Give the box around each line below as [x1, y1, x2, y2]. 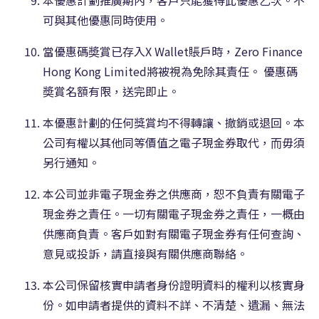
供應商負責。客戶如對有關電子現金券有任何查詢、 [43, 224, 305, 242]
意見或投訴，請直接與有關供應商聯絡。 [43, 244, 248, 262]
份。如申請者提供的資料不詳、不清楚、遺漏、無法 [43, 296, 305, 313]
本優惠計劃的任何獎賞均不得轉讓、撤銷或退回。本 [43, 113, 305, 131]
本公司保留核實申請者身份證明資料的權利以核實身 [43, 276, 305, 293]
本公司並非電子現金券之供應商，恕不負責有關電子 [43, 184, 305, 202]
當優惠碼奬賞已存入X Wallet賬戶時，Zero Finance [43, 42, 303, 60]
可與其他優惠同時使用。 [43, 11, 168, 28]
